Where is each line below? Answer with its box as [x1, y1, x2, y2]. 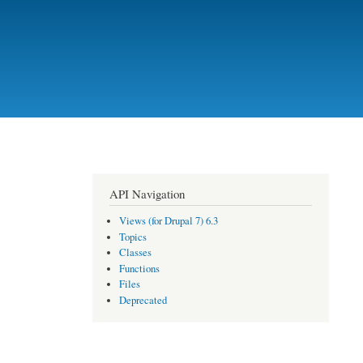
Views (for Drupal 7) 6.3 [119, 214, 219, 228]
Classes [119, 246, 152, 260]
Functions [119, 261, 160, 275]
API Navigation [109, 186, 185, 203]
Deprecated [119, 293, 168, 307]
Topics [119, 229, 147, 244]
